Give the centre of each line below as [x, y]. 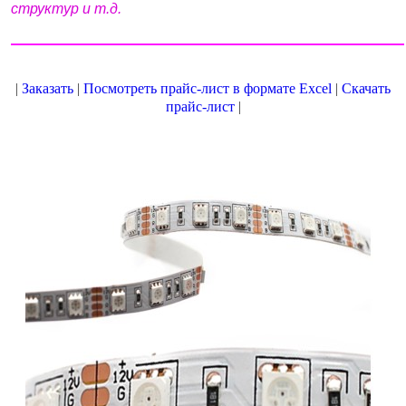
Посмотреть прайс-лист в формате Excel [208, 88]
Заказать [48, 88]
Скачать [366, 88]
